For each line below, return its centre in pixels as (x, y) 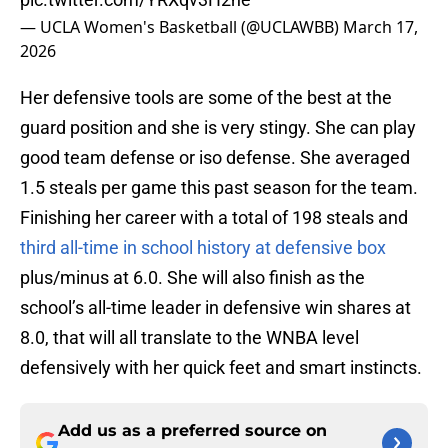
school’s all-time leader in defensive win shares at (215, 308)
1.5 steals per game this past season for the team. (219, 188)
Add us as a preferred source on (192, 431)
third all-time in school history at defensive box (203, 248)
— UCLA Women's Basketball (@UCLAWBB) (181, 27)
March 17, (380, 27)
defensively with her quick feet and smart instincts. (221, 368)
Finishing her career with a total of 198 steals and (214, 218)
